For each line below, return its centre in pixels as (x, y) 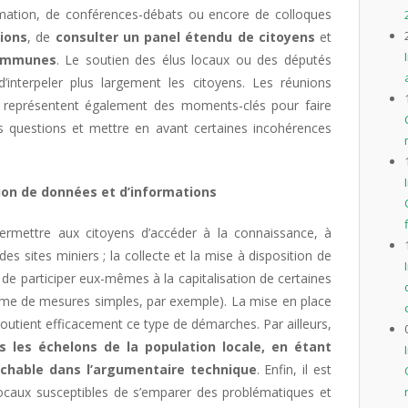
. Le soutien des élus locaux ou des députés (194, 60)
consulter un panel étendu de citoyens (183, 37)
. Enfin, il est (294, 369)
